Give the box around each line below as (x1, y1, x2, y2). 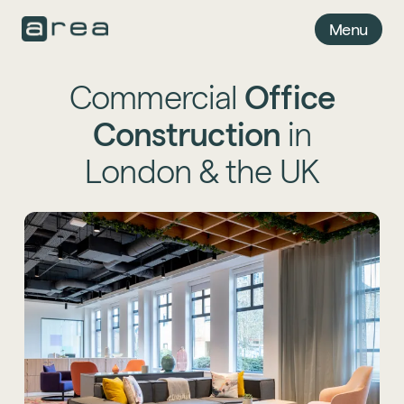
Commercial (69, 79, 238, 115)
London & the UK (85, 153, 319, 189)
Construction (92, 116, 289, 152)
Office (237, 79, 335, 115)
